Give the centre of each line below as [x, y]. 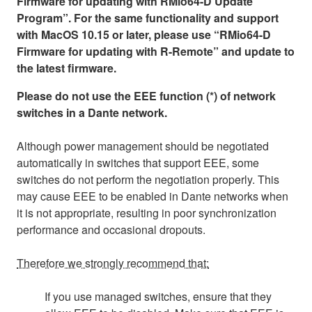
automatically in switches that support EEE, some [138, 162]
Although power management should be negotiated [143, 146]
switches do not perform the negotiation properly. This [148, 179]
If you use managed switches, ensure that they [158, 296]
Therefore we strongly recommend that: [113, 263]
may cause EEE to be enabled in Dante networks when [153, 196]
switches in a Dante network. [92, 112]
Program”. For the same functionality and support [148, 17]
